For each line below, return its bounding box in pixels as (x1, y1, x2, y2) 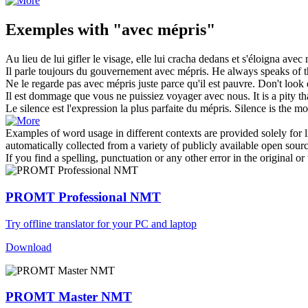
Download (5, 241, 52, 253)
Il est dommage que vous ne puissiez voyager (5, 90, 204, 102)
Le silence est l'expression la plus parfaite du (5, 102, 200, 115)
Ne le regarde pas (5, 78, 84, 90)
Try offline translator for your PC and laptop (5, 217, 197, 230)
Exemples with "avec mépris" (5, 21, 215, 39)
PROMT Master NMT (5, 289, 132, 305)
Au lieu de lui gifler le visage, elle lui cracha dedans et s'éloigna (5, 53, 283, 65)
